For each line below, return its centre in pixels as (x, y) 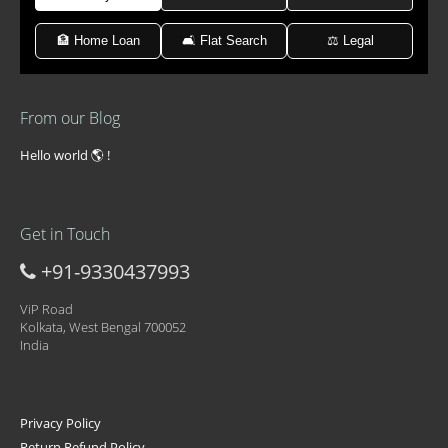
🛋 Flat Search (224, 40)
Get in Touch (65, 234)
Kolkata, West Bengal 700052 (103, 327)
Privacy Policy (60, 423)
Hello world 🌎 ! (65, 155)
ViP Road (46, 309)
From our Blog (70, 118)
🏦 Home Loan (98, 40)
